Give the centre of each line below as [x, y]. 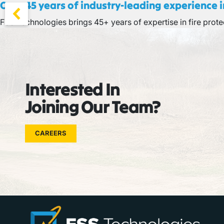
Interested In [72, 89]
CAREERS [51, 133]
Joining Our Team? [93, 107]
